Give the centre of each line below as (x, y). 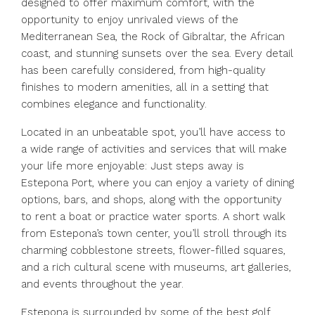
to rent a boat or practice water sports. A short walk (153, 217)
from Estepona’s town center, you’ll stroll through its (154, 233)
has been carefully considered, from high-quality (143, 70)
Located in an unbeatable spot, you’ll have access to (153, 132)
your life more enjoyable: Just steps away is (133, 166)
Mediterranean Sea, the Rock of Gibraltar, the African (153, 37)
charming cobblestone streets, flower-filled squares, (153, 250)
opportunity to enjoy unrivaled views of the (130, 20)
